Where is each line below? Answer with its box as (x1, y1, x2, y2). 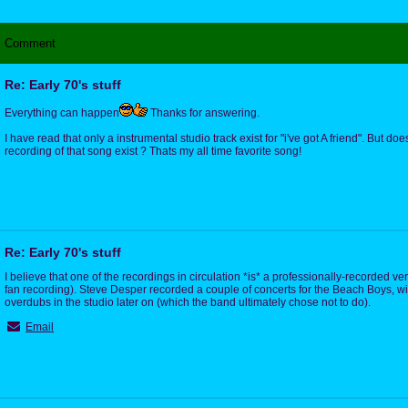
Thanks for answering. (148, 106, 260, 119)
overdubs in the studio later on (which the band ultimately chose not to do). (5, 295, 371, 309)
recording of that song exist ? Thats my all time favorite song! (5, 144, 301, 158)
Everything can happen (5, 106, 119, 119)
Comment (5, 36, 56, 50)
